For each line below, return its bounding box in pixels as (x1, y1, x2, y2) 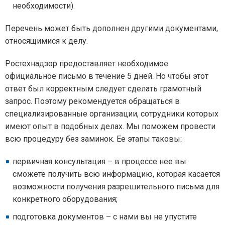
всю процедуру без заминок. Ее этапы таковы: (5, 134, 182, 144)
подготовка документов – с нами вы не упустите (13, 212, 197, 221)
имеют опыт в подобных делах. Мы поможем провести (5, 122, 215, 131)
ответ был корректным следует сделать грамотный (5, 84, 201, 93)
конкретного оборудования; (13, 194, 118, 204)
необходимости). (13, 1, 75, 11)
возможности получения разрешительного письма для (13, 182, 219, 191)
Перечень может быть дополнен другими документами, (5, 24, 218, 33)
